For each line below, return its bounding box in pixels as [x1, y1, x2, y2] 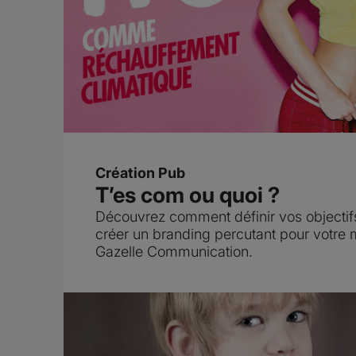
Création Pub [95, 164, 185, 181]
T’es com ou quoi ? [95, 181, 280, 208]
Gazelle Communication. [95, 242, 253, 260]
